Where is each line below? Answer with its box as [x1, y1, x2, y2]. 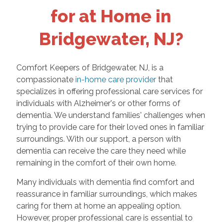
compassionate [16, 75, 75, 85]
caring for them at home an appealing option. [16, 201, 181, 211]
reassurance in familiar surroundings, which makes [16, 189, 197, 199]
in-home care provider [75, 75, 156, 85]
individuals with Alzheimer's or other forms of [16, 99, 180, 109]
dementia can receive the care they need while [16, 146, 186, 156]
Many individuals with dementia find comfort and [16, 177, 194, 187]
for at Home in [51, 5, 171, 26]
